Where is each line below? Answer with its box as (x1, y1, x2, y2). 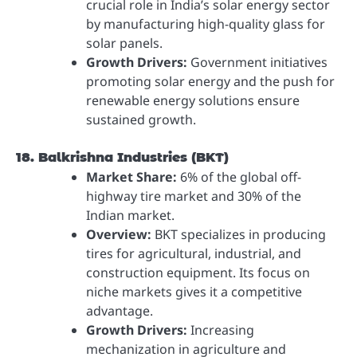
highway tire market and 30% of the (86, 187, 301, 206)
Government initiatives (187, 53, 328, 72)
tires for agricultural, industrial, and (86, 245, 301, 263)
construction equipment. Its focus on (86, 264, 310, 282)
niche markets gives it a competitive (86, 283, 302, 301)
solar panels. (86, 34, 163, 53)
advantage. (86, 302, 153, 320)
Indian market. (86, 206, 175, 225)
